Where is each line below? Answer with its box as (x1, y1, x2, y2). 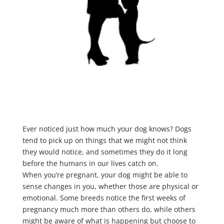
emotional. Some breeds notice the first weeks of (22, 193, 185, 203)
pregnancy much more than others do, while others (22, 204, 195, 214)
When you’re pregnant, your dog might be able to (22, 170, 187, 180)
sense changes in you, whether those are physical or (22, 181, 198, 191)
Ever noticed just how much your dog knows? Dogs (22, 124, 191, 134)
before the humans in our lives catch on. (22, 158, 158, 168)
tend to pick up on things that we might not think (22, 135, 187, 145)
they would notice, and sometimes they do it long (22, 147, 187, 157)
